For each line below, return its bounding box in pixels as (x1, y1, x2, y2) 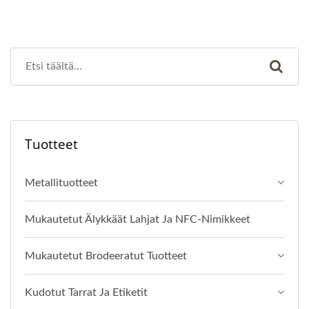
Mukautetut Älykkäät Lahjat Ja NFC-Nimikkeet (25, 214, 250, 226)
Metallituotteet (25, 177, 98, 189)
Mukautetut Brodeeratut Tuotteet (25, 250, 187, 262)
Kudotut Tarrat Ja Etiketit (25, 287, 148, 299)
